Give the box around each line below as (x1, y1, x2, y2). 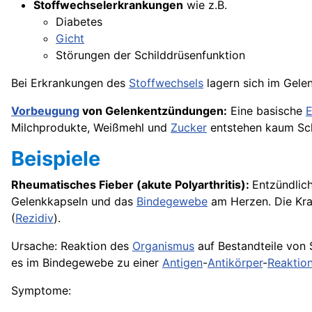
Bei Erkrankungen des (11, 76, 129, 90)
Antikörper (208, 256, 263, 270)
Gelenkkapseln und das (11, 194, 136, 208)
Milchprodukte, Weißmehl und (11, 120, 171, 134)
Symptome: (11, 283, 71, 297)
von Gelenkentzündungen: (79, 104, 227, 118)
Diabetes (56, 15, 102, 29)
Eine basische (227, 104, 306, 118)
